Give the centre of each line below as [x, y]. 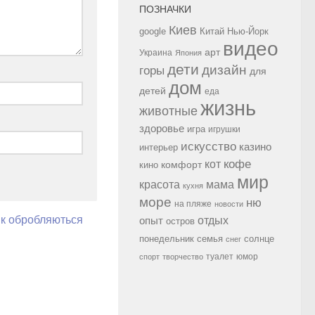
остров [180, 221]
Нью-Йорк [248, 31]
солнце [259, 238]
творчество [183, 256]
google [153, 31]
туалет [220, 256]
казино [255, 147]
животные [168, 111]
